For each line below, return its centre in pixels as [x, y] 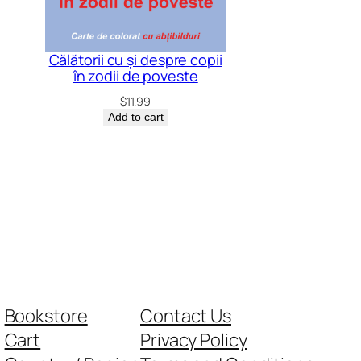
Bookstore [46, 315]
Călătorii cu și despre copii [135, 60]
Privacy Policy [194, 340]
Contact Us [186, 315]
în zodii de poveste [135, 76]
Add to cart [135, 117]
